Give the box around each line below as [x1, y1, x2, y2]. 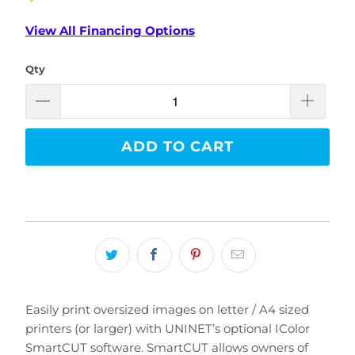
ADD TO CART [121, 137, 234, 155]
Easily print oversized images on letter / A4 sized [25, 301, 309, 317]
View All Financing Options [25, 23, 195, 39]
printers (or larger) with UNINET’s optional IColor [25, 320, 310, 336]
